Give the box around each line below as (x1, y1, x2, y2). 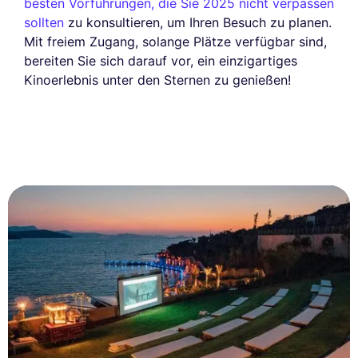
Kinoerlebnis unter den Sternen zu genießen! (24, 72, 291, 89)
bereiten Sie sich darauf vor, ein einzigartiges (24, 53, 297, 70)
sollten (24, 14, 64, 31)
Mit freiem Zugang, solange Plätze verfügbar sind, (24, 34, 327, 50)
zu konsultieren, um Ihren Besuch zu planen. (64, 14, 332, 31)
